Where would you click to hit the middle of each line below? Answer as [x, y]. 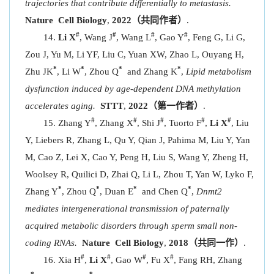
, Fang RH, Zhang [208, 260]
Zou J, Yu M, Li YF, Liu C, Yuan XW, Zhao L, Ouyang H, [135, 54]
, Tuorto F [183, 123]
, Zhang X [114, 123]
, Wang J [96, 37]
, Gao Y [169, 37]
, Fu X [158, 260]
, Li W [69, 72]
